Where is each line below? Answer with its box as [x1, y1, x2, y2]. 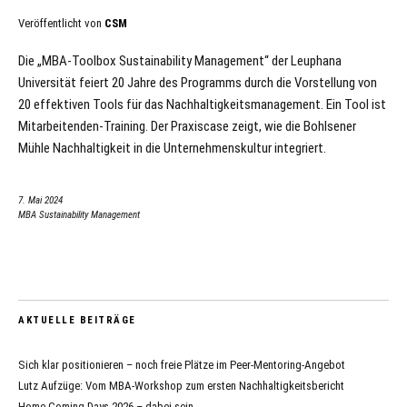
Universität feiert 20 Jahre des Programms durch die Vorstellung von [18, 74, 377, 91]
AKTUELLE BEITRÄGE [18, 313, 136, 326]
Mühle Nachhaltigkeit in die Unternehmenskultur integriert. [18, 139, 326, 156]
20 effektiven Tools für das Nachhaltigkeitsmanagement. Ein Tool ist [18, 95, 386, 113]
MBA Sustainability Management [18, 208, 140, 221]
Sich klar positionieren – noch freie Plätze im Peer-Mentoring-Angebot [18, 357, 345, 372]
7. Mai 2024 [18, 194, 63, 206]
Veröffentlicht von [18, 15, 104, 30]
